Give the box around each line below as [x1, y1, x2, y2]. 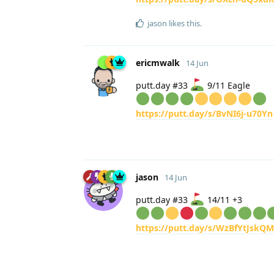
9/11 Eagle [204, 79, 250, 91]
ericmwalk [136, 56, 180, 68]
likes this [167, 17, 200, 29]
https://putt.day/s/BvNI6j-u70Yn [136, 107, 273, 119]
